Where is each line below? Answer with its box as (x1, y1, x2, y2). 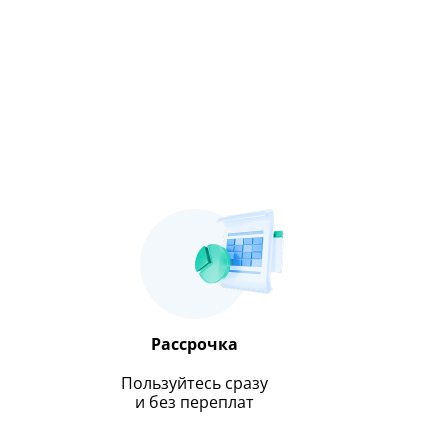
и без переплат (135, 392, 255, 412)
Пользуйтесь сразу (121, 373, 269, 393)
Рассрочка (151, 334, 239, 354)
